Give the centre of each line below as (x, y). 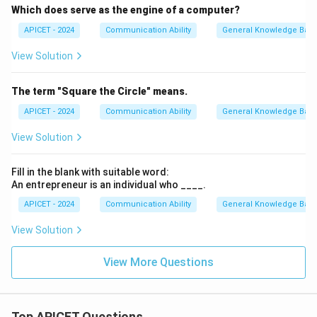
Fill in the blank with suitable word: (90, 172)
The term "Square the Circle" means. (99, 91)
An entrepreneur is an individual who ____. (109, 185)
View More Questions (158, 262)
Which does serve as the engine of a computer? (126, 10)
